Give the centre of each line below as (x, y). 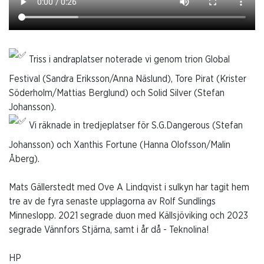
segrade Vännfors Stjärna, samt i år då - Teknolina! (109, 230)
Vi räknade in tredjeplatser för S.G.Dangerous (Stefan (135, 125)
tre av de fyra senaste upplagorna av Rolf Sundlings (112, 201)
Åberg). (24, 159)
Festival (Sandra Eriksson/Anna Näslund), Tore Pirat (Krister (128, 79)
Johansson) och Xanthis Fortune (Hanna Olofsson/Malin (120, 145)
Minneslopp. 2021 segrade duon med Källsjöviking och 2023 (128, 215)
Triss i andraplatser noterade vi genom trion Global (128, 59)
